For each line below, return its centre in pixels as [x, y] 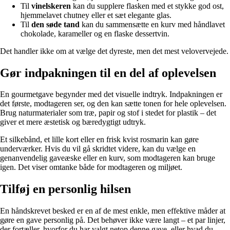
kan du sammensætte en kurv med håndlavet [152, 24]
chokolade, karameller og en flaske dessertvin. [95, 33]
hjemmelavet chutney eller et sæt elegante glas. [96, 15]
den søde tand [55, 24]
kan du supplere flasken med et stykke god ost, [147, 6]
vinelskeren [51, 6]
